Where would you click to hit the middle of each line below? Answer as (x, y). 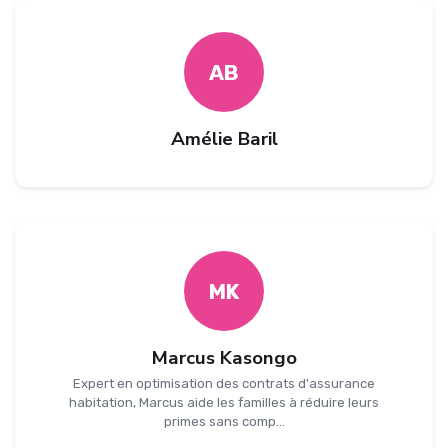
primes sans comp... (224, 422)
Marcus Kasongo (224, 358)
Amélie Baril (224, 139)
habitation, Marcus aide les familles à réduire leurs (224, 403)
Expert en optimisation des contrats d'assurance (224, 384)
